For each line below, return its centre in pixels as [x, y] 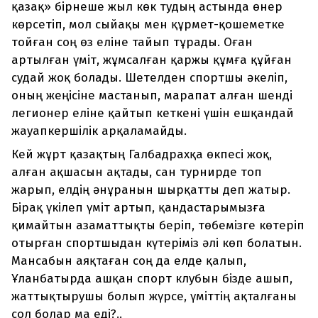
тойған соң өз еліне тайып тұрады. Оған [132, 43]
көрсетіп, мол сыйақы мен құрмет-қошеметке [148, 25]
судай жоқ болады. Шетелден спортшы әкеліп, [149, 78]
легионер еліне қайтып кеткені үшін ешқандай [153, 114]
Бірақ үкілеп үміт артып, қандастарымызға [138, 208]
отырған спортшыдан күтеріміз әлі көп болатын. [157, 243]
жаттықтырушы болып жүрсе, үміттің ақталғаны [154, 297]
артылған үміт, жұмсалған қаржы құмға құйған [152, 60]
